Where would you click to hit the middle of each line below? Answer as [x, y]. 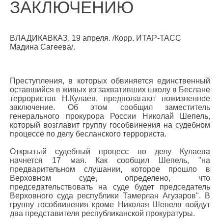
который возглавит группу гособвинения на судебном [110, 125]
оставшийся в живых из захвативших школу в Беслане [110, 90]
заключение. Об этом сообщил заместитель [110, 107]
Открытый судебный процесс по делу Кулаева [110, 151]
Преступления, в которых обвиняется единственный [110, 81]
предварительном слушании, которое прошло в [110, 169]
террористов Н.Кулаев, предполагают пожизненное [110, 98]
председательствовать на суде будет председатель [110, 187]
